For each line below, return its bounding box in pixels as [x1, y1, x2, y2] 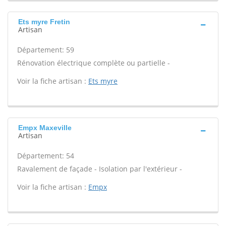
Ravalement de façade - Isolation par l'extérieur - [17, 164, 182, 174]
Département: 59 [17, 45, 74, 54]
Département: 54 [17, 151, 74, 160]
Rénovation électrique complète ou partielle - [17, 58, 170, 68]
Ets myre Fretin [18, 18, 70, 26]
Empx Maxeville [18, 124, 72, 132]
